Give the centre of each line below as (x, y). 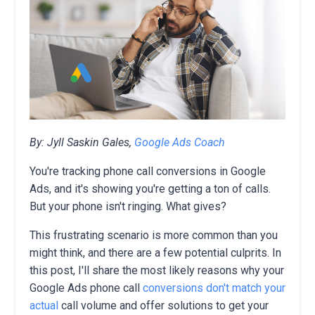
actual (44, 305)
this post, (52, 270)
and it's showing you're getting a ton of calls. (161, 188)
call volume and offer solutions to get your (163, 305)
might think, (57, 252)
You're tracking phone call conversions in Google (148, 171)
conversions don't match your (214, 288)
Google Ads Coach (180, 142)
